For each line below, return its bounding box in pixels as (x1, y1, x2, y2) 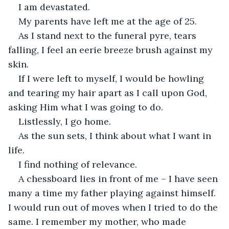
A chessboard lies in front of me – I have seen (18, 172, 220, 185)
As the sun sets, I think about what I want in (18, 129, 214, 142)
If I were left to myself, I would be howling (18, 72, 207, 84)
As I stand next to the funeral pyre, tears (18, 29, 199, 41)
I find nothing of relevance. (18, 158, 137, 170)
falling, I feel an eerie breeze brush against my (8, 43, 215, 56)
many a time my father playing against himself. (8, 187, 218, 199)
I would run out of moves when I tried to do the (8, 201, 220, 213)
